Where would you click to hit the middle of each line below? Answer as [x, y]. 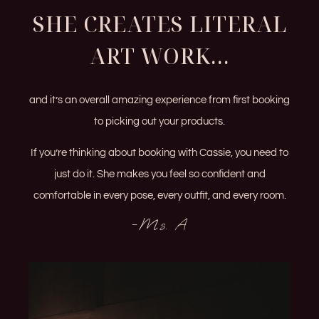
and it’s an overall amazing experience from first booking [159, 100]
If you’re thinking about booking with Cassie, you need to [159, 153]
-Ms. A [159, 225]
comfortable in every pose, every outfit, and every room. [159, 195]
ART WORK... [159, 56]
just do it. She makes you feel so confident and [159, 174]
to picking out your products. [159, 121]
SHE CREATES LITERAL [159, 23]
